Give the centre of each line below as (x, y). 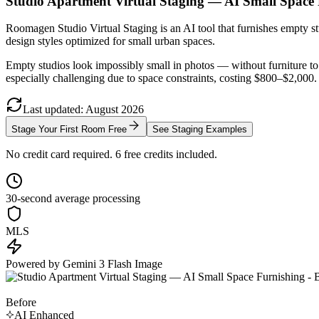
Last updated (52, 110)
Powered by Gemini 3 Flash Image (84, 264)
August (102, 110)
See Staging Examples (200, 130)
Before (21, 303)
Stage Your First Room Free (69, 130)
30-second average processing (73, 199)
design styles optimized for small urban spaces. (110, 41)
